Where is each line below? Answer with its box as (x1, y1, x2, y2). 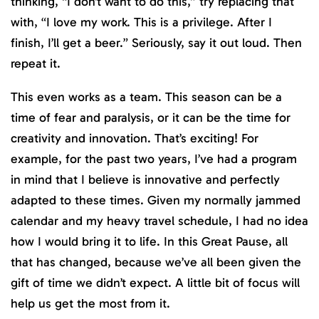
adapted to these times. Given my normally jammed (11, 192, 300, 208)
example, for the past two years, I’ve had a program (11, 150, 297, 167)
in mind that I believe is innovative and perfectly (11, 171, 280, 187)
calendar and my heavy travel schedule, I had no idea (11, 212, 308, 229)
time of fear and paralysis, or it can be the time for (11, 109, 291, 125)
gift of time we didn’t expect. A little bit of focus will (11, 274, 300, 291)
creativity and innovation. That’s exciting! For (11, 130, 258, 146)
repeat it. (11, 56, 61, 72)
